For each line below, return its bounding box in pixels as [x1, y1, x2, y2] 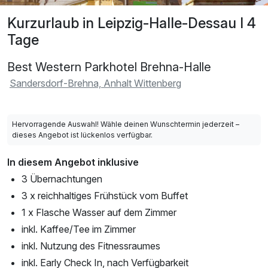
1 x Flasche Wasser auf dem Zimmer [22, 206, 176, 218]
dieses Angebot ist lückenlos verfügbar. [12, 130, 153, 139]
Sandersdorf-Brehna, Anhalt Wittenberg [10, 77, 181, 89]
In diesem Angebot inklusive [7, 156, 139, 168]
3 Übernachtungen [22, 172, 102, 185]
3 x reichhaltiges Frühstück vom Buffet [22, 189, 188, 202]
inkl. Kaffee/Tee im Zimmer [22, 223, 136, 235]
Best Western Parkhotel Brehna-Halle [7, 59, 211, 74]
